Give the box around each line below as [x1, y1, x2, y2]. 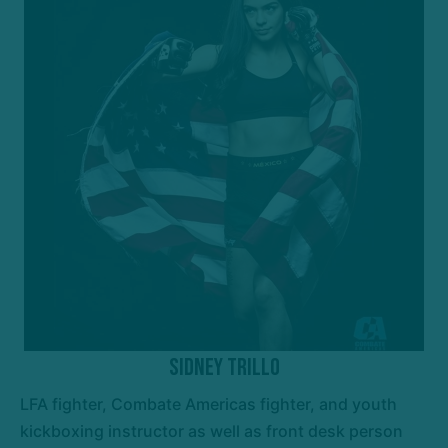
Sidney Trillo [168, 352, 280, 382]
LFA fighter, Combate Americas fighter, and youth [20, 393, 397, 414]
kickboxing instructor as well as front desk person [20, 420, 403, 441]
